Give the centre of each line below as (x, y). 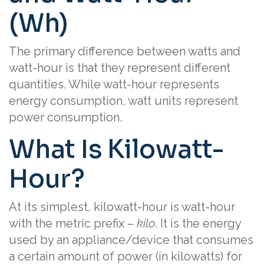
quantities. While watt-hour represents (114, 84)
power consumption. (65, 117)
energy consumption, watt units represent (123, 101)
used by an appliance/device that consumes (131, 240)
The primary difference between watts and (125, 51)
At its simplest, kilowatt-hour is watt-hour (122, 207)
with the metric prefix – (73, 223)
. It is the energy (198, 223)
